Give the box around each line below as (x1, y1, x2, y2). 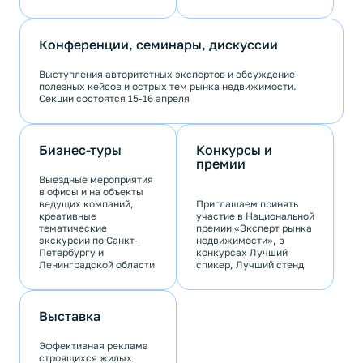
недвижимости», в (196, 234, 284, 247)
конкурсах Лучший (196, 246, 288, 259)
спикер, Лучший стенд (196, 258, 304, 271)
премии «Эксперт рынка (196, 222, 312, 235)
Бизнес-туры (39, 142, 122, 159)
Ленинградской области (39, 258, 155, 271)
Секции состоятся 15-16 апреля (39, 92, 190, 105)
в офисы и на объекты (39, 186, 143, 199)
